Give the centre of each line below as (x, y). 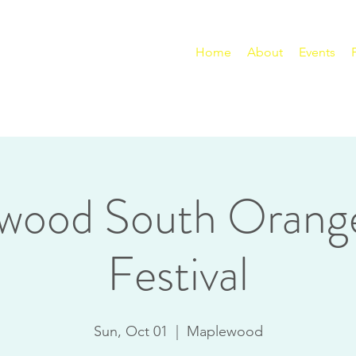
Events (317, 52)
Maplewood (224, 331)
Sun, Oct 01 (130, 331)
